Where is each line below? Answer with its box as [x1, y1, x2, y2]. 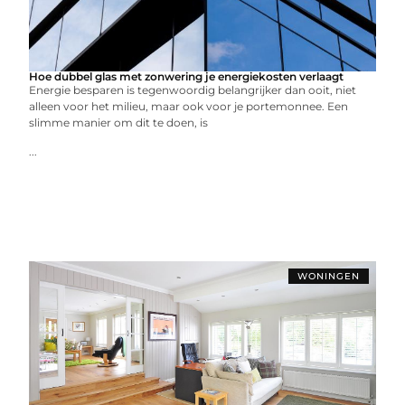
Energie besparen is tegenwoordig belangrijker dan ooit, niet [29, 83, 357, 97]
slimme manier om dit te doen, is [29, 116, 209, 129]
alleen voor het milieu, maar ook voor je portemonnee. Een [29, 99, 349, 113]
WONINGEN [297, 270, 360, 282]
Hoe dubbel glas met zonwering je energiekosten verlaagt [29, 70, 344, 83]
